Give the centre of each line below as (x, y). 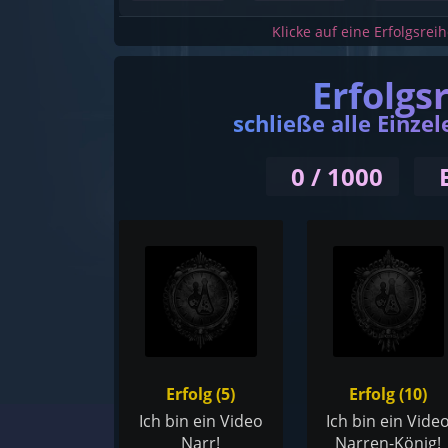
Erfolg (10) (388, 394)
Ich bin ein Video (200, 421)
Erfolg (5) (201, 394)
